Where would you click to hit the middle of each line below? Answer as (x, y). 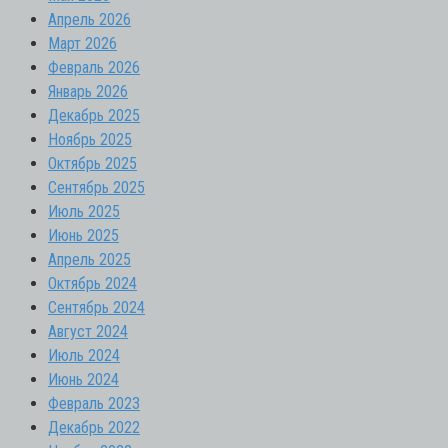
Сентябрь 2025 (96, 187)
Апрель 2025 (89, 259)
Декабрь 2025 (94, 115)
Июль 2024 (84, 355)
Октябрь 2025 (92, 163)
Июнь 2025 (83, 235)
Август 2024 (88, 331)
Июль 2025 (84, 211)
